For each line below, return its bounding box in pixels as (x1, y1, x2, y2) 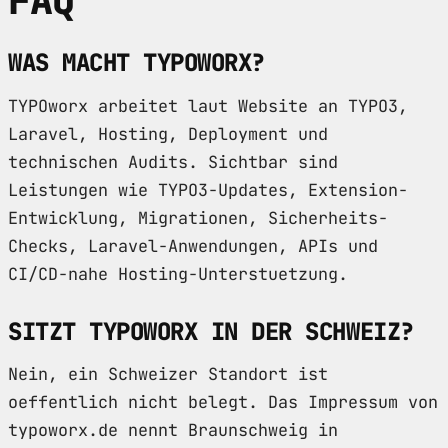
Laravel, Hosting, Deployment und (8, 122, 328, 145)
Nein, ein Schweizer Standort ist (8, 363, 328, 386)
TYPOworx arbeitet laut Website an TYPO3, (8, 94, 408, 117)
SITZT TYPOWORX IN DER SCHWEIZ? (8, 315, 414, 347)
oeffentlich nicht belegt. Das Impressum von (8, 391, 438, 414)
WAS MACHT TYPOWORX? (8, 46, 265, 78)
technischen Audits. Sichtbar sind (8, 150, 338, 173)
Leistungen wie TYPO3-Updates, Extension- (8, 178, 408, 201)
